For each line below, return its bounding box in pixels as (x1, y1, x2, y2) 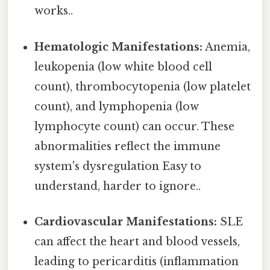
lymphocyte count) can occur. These (34, 119, 235, 133)
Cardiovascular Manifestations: (34, 215, 218, 228)
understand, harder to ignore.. (34, 179, 201, 193)
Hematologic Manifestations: (34, 40, 203, 54)
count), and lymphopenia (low (34, 99, 199, 113)
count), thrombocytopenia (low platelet (34, 80, 251, 93)
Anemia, (202, 40, 251, 54)
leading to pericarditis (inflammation (34, 254, 239, 268)
